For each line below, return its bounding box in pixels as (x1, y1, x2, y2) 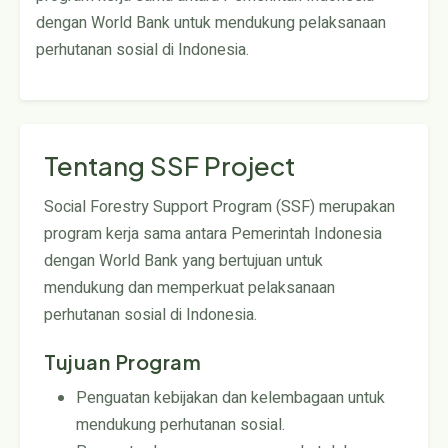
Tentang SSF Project (44, 148, 295, 182)
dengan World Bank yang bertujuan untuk (44, 248, 323, 273)
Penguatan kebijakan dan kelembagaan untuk (76, 385, 385, 410)
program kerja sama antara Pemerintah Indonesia (44, 221, 382, 246)
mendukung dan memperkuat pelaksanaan (44, 275, 335, 300)
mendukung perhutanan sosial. (76, 412, 285, 437)
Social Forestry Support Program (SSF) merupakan (44, 194, 395, 219)
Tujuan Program (44, 348, 201, 374)
